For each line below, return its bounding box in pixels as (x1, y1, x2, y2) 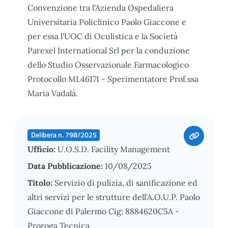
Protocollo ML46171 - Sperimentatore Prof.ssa (27, 73, 198, 84)
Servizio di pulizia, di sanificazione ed (54, 177, 197, 188)
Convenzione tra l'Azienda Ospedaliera (27, 2, 174, 13)
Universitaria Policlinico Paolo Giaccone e (27, 16, 186, 27)
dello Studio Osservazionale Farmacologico (27, 59, 189, 70)
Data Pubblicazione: (27, 160, 105, 171)
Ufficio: (27, 144, 58, 154)
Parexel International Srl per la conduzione (27, 45, 190, 55)
